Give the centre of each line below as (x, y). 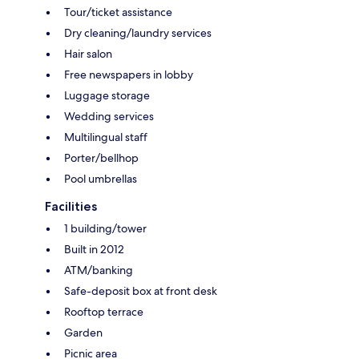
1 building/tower (105, 228)
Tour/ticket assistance (118, 12)
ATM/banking (99, 270)
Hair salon (88, 53)
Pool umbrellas (101, 178)
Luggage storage (107, 95)
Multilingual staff (106, 137)
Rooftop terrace (104, 311)
